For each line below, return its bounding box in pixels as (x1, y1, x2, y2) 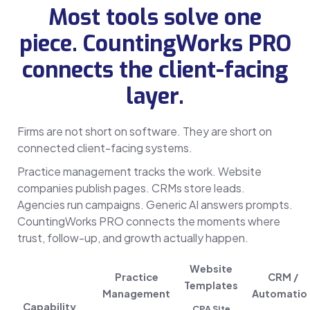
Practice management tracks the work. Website (17, 163, 262, 179)
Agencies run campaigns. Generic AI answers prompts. (17, 197, 293, 212)
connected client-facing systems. (17, 140, 192, 155)
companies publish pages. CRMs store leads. (17, 180, 245, 195)
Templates (184, 278, 238, 291)
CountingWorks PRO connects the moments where (17, 213, 280, 228)
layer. (126, 81, 184, 111)
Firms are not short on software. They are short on (17, 123, 272, 138)
